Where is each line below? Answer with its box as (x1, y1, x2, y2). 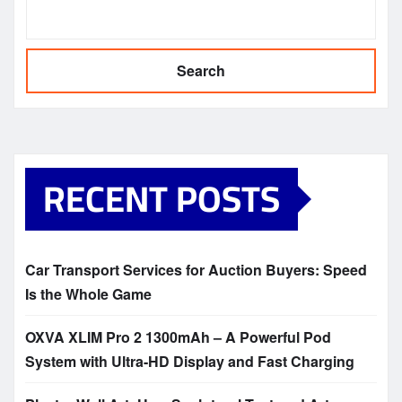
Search (177, 60, 225, 82)
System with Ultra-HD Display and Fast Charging (25, 351, 354, 372)
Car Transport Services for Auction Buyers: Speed (25, 259, 367, 281)
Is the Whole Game (25, 284, 152, 305)
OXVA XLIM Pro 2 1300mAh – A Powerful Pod (25, 327, 331, 348)
